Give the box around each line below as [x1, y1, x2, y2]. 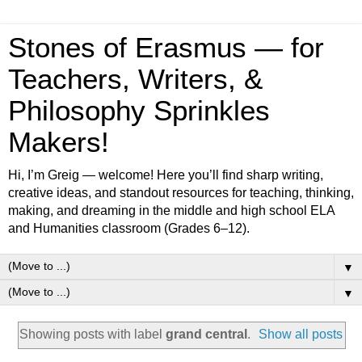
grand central [165, 326, 247, 341]
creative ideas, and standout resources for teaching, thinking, [8, 186, 354, 200]
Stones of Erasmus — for [8, 32, 324, 63]
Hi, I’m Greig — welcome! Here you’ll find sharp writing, [8, 168, 323, 182]
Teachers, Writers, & [8, 64, 263, 95]
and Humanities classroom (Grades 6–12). [8, 221, 250, 235]
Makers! [8, 127, 109, 158]
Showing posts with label [19, 326, 166, 341]
